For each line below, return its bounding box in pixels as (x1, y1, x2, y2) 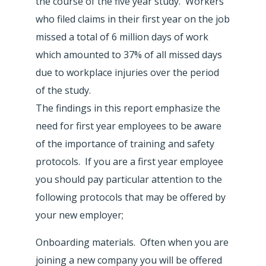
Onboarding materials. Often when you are (36, 235, 229, 249)
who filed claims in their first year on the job (36, 12, 230, 26)
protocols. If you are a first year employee (36, 154, 223, 168)
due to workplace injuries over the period (36, 65, 219, 79)
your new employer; (36, 208, 123, 221)
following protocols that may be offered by (36, 190, 226, 204)
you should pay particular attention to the (36, 172, 222, 186)
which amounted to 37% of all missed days (36, 47, 222, 61)
